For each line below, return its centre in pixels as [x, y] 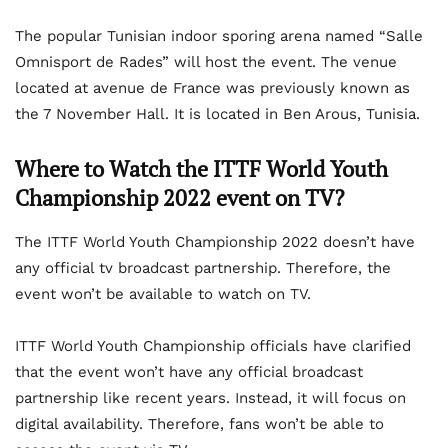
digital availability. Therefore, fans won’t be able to [199, 423]
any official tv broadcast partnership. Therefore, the [203, 267]
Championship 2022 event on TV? [179, 197]
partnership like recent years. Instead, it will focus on [210, 397]
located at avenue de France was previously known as [212, 87]
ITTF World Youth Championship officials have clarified [213, 345]
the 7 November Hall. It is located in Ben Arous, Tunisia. [217, 113]
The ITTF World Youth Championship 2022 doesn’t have [215, 241]
